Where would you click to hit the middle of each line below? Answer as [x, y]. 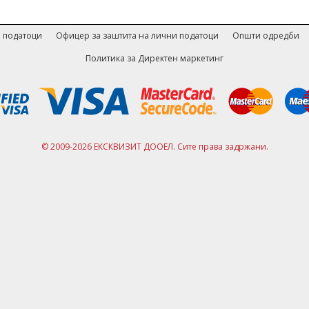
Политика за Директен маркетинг [154, 58]
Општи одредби [266, 35]
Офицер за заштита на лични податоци [137, 35]
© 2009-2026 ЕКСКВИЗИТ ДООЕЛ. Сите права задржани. [154, 146]
